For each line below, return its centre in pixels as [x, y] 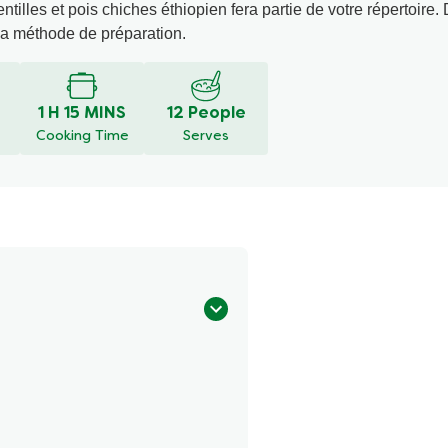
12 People [206, 113]
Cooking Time [82, 136]
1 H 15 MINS [82, 113]
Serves [206, 136]
